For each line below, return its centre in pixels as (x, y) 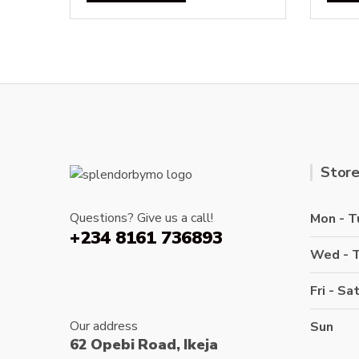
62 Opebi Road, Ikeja (144, 345)
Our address (104, 327)
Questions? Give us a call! (141, 218)
